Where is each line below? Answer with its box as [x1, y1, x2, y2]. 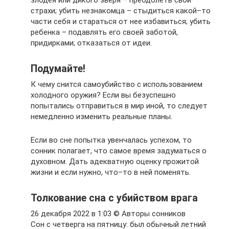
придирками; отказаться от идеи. [31, 38, 152, 48]
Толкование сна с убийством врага [31, 192, 198, 204]
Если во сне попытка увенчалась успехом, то [31, 135, 192, 145]
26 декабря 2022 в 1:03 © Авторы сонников [31, 209, 186, 218]
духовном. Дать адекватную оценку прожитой [31, 157, 199, 166]
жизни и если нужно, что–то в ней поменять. [31, 168, 191, 177]
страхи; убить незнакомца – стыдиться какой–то [31, 6, 211, 15]
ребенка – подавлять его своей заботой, [31, 28, 178, 37]
